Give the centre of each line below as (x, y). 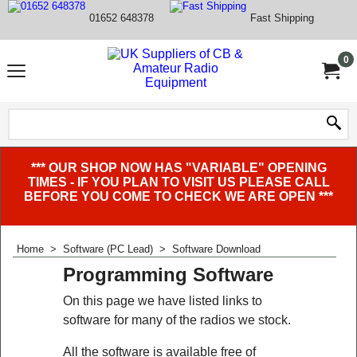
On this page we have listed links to (163, 301)
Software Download (216, 249)
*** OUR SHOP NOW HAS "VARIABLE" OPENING (178, 168)
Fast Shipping (282, 18)
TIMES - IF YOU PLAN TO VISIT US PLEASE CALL (178, 182)
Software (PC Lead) (108, 249)
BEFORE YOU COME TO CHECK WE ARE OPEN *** (178, 196)
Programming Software (168, 275)
